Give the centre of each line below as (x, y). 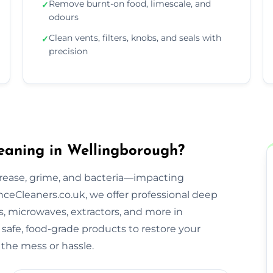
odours (64, 17)
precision (69, 51)
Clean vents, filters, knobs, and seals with (135, 37)
